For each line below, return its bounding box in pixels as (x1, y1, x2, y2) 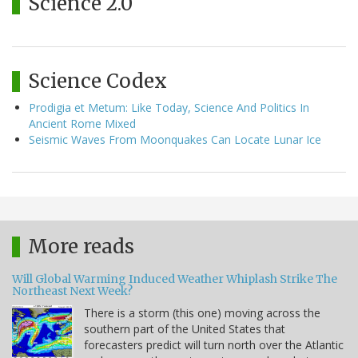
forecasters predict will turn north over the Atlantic (84, 336, 344, 352)
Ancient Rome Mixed (29, 115, 136, 131)
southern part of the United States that (84, 320, 285, 336)
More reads (28, 233, 134, 259)
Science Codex (28, 68, 167, 93)
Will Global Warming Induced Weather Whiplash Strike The (12, 271, 337, 286)
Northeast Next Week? (12, 283, 133, 298)
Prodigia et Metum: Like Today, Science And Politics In (29, 99, 309, 115)
